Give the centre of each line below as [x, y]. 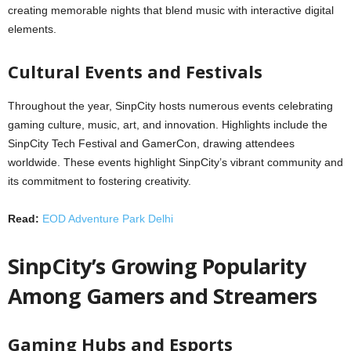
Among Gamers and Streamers [163, 296]
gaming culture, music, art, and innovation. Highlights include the [168, 125]
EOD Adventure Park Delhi [108, 219]
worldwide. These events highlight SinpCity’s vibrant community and [175, 162]
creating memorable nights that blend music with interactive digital [171, 10]
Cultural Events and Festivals [135, 71]
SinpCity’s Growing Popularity [157, 266]
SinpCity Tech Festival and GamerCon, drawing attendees [151, 143]
